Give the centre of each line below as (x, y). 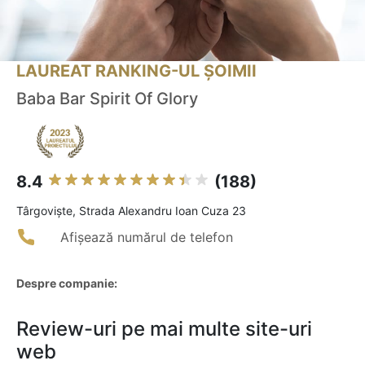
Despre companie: (67, 284)
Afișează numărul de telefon (147, 237)
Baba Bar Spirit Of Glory (107, 99)
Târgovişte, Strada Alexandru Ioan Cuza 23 (131, 211)
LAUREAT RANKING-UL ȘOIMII (136, 71)
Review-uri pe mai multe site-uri (164, 329)
